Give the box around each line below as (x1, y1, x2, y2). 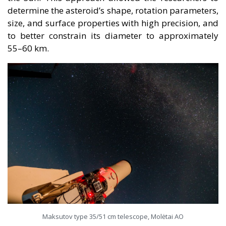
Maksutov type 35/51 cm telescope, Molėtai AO (42, 211, 184, 221)
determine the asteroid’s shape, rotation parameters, (8, 5, 218, 17)
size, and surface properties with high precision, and (8, 17, 218, 29)
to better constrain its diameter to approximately (8, 30, 218, 42)
